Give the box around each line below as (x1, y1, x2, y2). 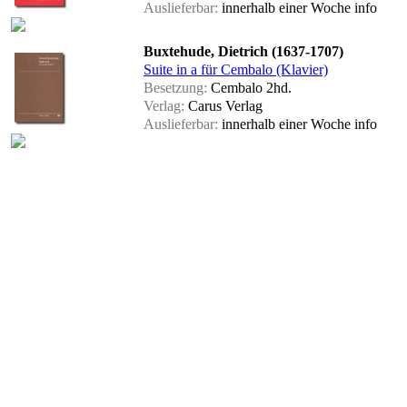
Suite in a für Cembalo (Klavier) (144, 62, 328, 78)
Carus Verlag (184, 98, 263, 114)
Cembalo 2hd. (207, 80, 292, 96)
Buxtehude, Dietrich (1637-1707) (144, 44, 343, 60)
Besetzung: (144, 80, 207, 96)
